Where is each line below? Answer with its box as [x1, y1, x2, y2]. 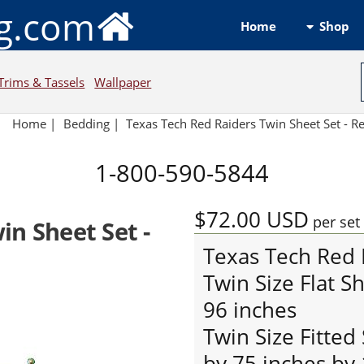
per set [308, 210, 360, 232]
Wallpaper [94, 73, 152, 90]
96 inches [202, 295, 297, 324]
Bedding [63, 115, 110, 132]
